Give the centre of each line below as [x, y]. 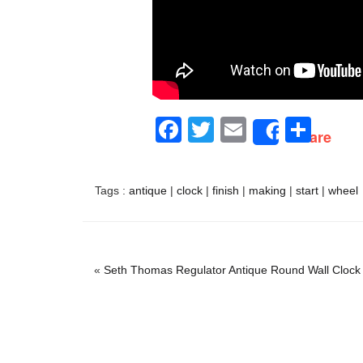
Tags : [112, 191]
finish [226, 191]
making [267, 191]
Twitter [252, 130]
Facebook [239, 130]
